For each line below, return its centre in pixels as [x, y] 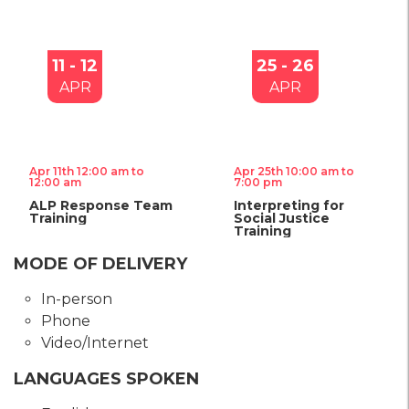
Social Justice [282, 219]
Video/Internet [95, 343]
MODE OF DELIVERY [100, 264]
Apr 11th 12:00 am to [87, 172]
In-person [77, 299]
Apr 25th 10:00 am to [294, 172]
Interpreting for [289, 206]
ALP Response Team [101, 206]
